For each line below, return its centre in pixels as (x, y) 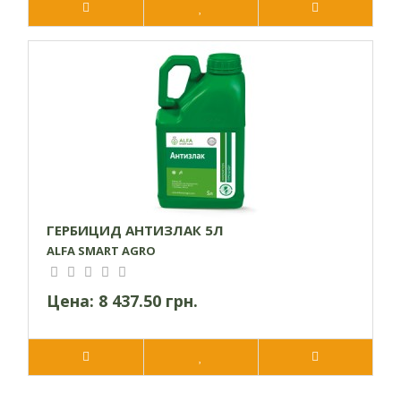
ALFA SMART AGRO (101, 251)
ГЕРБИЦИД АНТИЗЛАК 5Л (135, 230)
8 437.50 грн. (148, 301)
